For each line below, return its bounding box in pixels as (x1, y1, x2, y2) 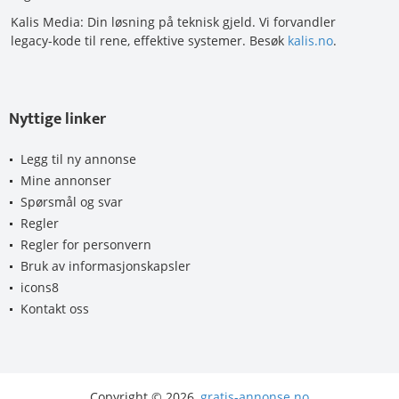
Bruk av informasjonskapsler (20, 256, 191, 274)
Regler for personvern (20, 235, 151, 253)
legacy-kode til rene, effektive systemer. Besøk (11, 31, 288, 49)
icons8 (20, 278, 59, 296)
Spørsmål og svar (20, 192, 123, 210)
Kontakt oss (20, 299, 89, 317)
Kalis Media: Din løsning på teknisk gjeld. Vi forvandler (11, 12, 336, 30)
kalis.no (288, 31, 333, 49)
